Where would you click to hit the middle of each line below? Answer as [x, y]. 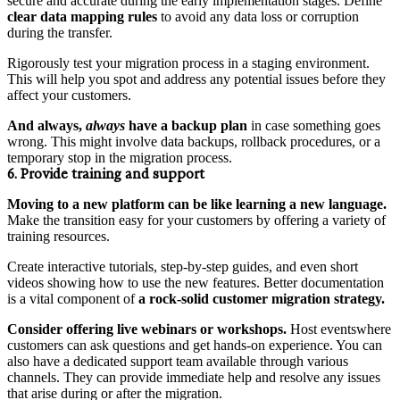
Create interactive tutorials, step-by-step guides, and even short [183, 266]
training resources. [58, 236]
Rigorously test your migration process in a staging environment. [188, 62]
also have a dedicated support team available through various [178, 361]
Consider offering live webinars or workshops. [149, 329]
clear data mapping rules [82, 16]
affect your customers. [69, 95]
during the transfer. [60, 32]
